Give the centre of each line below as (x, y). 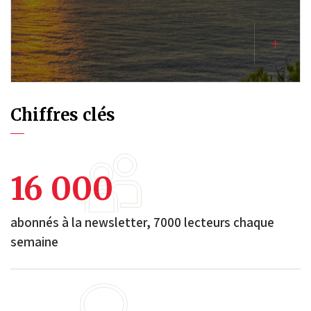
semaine (34, 242)
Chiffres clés (63, 115)
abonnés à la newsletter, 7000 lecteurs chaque (142, 222)
